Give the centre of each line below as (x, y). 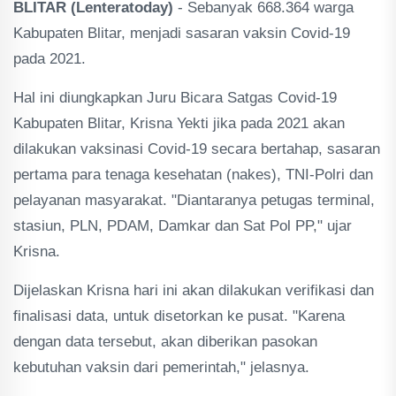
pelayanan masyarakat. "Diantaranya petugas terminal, (194, 200)
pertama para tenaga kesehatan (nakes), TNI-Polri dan (193, 175)
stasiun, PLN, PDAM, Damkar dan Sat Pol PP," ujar (183, 226)
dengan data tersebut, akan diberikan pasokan (165, 342)
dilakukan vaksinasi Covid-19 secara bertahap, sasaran (197, 149)
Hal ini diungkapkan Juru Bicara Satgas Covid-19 (175, 98)
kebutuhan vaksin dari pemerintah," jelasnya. (161, 367)
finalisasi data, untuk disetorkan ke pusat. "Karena (179, 316)
